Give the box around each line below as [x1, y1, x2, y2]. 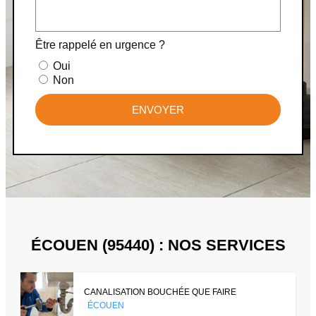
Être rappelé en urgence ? [35, 39, 165, 51]
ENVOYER [132, 104, 184, 116]
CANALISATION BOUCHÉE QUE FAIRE [84, 286, 236, 297]
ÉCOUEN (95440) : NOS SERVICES [30, 236, 286, 255]
